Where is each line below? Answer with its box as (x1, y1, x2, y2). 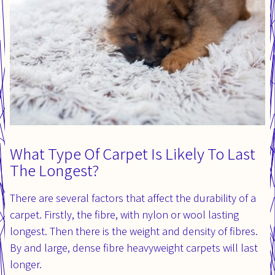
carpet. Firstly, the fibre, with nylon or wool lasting (10, 207, 239, 222)
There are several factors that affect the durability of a (10, 190, 256, 205)
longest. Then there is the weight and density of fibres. (10, 223, 258, 238)
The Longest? (10, 158, 99, 181)
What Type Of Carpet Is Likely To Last (10, 142, 255, 165)
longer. (10, 257, 42, 271)
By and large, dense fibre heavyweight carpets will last (10, 240, 258, 255)
